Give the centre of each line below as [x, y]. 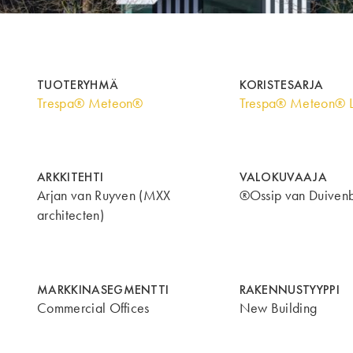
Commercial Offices [93, 308]
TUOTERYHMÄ [78, 84]
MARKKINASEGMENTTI [103, 290]
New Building [278, 308]
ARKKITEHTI [71, 177]
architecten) [71, 216]
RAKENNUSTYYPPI [289, 290]
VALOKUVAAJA [283, 177]
